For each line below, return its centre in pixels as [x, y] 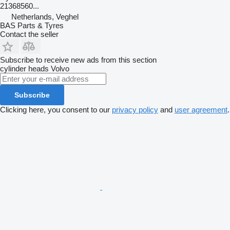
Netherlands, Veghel [45, 17]
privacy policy [135, 110]
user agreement [201, 110]
